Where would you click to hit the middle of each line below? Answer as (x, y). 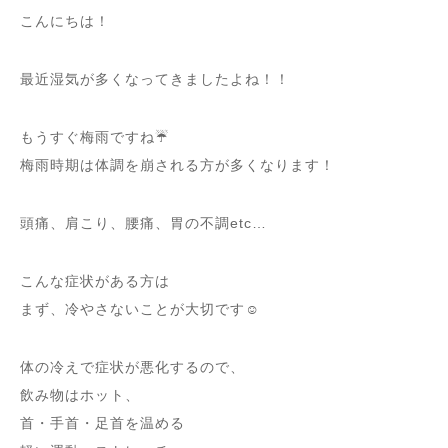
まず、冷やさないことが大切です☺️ (140, 309)
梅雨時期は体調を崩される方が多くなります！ (177, 165)
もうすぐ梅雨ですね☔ (94, 137)
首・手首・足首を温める (102, 423)
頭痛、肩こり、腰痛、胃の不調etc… (143, 223)
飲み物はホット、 (80, 395)
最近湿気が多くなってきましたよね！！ (155, 79)
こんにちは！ (65, 21)
